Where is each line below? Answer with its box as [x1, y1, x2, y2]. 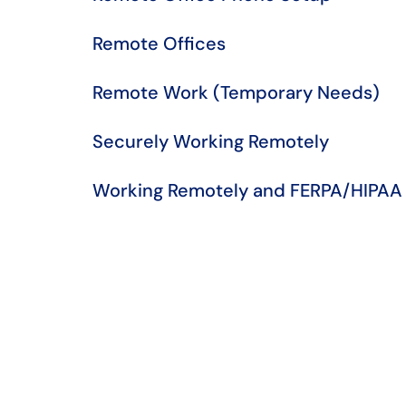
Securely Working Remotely [92, 130, 329, 153]
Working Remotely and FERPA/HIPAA [92, 179, 402, 202]
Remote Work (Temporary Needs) [92, 81, 380, 104]
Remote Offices [92, 32, 226, 55]
